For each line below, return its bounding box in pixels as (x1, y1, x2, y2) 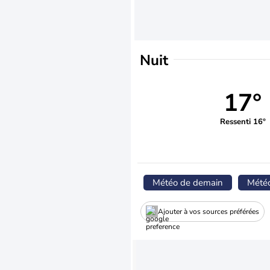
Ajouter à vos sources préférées (158, 206, 259, 216)
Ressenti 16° (219, 116, 266, 127)
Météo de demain (152, 177, 223, 189)
